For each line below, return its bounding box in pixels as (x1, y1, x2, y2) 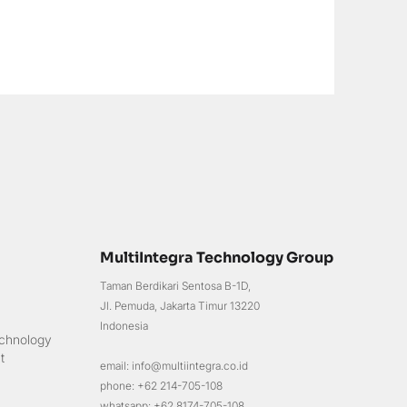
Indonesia (99, 319, 148, 333)
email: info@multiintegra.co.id (99, 359, 248, 373)
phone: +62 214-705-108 (99, 379, 223, 393)
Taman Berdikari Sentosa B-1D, (99, 279, 251, 293)
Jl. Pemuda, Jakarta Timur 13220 (99, 299, 260, 313)
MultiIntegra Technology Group (99, 248, 333, 268)
